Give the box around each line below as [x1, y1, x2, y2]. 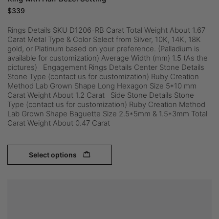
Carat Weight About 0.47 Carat [7, 118, 114, 128]
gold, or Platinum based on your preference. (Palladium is [7, 44, 199, 53]
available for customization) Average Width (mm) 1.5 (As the [7, 53, 208, 63]
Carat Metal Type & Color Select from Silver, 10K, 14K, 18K [7, 35, 201, 44]
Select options [29, 151, 77, 159]
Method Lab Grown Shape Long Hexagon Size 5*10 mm [7, 81, 197, 90]
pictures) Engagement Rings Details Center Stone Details [7, 63, 204, 72]
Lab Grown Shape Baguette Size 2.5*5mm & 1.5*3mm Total [7, 109, 207, 118]
